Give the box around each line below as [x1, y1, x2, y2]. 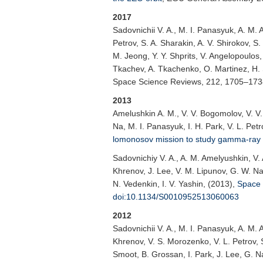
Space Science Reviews [113, 77, 201, 86]
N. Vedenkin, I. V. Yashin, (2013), [113, 179, 237, 188]
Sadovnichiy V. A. [113, 153, 176, 163]
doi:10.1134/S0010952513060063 [113, 192, 239, 201]
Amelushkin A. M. [113, 109, 177, 118]
